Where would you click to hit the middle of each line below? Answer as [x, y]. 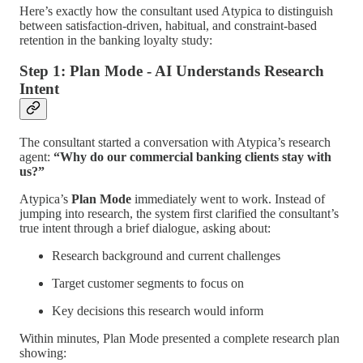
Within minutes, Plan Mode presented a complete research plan [179, 339]
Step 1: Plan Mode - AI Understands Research [172, 71]
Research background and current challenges [166, 256]
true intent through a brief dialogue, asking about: [145, 228]
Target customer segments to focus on [148, 284]
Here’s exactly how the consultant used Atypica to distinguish [176, 11]
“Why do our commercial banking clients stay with [192, 157]
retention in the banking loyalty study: [116, 40]
